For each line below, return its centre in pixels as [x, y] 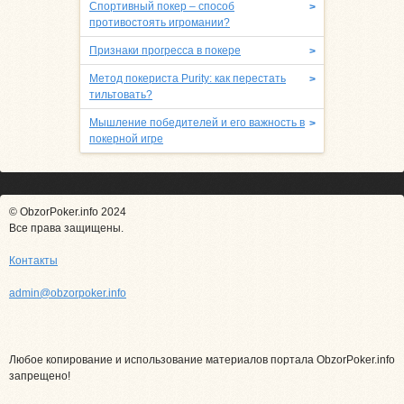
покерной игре [126, 139]
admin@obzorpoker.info [68, 294]
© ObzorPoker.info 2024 [68, 212]
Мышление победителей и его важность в [197, 123]
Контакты [33, 261]
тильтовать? [121, 95]
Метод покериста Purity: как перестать [188, 79]
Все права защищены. [66, 229]
